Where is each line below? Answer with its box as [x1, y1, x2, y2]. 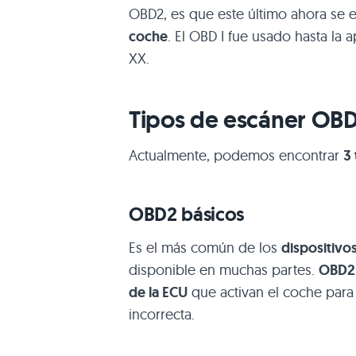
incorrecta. [129, 304, 195, 323]
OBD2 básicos [129, 201, 245, 226]
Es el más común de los [129, 238, 281, 257]
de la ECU [129, 282, 188, 302]
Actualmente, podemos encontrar [129, 145, 343, 164]
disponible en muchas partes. [129, 260, 319, 279]
